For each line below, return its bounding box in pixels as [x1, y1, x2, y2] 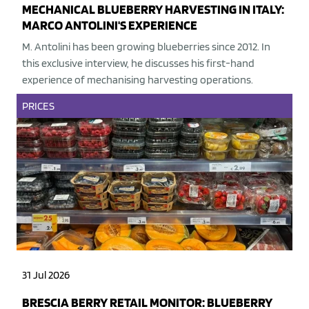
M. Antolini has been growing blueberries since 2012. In [22, 40, 270, 54]
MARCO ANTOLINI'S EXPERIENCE [22, 17, 197, 34]
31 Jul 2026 [22, 268, 70, 282]
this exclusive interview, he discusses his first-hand [22, 57, 255, 70]
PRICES [22, 99, 54, 113]
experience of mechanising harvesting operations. [22, 73, 253, 87]
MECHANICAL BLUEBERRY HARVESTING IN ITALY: [22, 1, 284, 18]
